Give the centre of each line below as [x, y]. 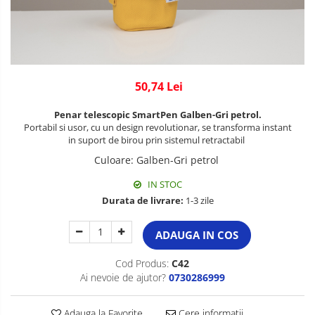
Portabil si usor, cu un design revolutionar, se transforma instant [157, 128]
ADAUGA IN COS [197, 235]
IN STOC [164, 185]
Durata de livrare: [142, 201]
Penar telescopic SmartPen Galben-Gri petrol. [157, 115]
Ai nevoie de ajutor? [123, 278]
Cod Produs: [142, 264]
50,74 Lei [159, 87]
